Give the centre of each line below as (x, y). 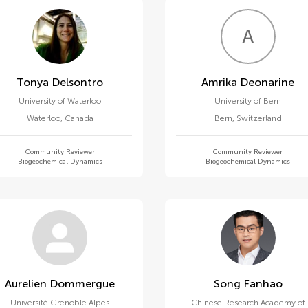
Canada (79, 118)
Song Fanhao (263, 284)
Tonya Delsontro (78, 82)
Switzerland (259, 118)
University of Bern (248, 101)
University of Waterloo (60, 101)
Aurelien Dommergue (82, 284)
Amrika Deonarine (267, 82)
